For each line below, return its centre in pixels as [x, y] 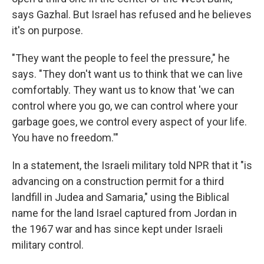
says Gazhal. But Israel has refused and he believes [132, 15]
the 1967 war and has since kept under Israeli [117, 229]
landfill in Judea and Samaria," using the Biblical [121, 197]
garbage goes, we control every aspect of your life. [129, 122]
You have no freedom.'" [65, 138]
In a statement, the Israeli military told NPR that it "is [132, 166]
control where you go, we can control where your [125, 106]
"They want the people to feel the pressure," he [121, 58]
